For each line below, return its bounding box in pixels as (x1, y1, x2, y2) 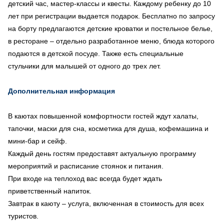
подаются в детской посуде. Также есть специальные (8, 49, 183, 57)
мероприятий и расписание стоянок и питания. (8, 161, 163, 170)
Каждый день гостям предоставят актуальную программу (8, 149, 196, 157)
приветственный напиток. (8, 186, 91, 195)
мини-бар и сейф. (8, 136, 67, 145)
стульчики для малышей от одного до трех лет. (8, 61, 163, 70)
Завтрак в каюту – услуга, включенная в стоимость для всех (8, 199, 204, 207)
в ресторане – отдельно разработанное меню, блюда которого (8, 36, 214, 45)
